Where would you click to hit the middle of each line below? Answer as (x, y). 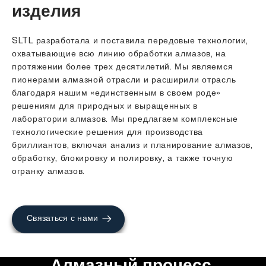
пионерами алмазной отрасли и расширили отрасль (124, 81)
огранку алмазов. (49, 172)
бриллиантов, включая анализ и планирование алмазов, (132, 146)
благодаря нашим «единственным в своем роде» (117, 94)
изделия (46, 13)
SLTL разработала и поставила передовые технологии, (130, 42)
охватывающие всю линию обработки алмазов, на (119, 55)
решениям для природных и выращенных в (105, 107)
